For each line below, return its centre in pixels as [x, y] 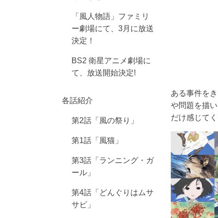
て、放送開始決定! [104, 73]
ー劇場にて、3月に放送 [113, 28]
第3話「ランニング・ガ [113, 160]
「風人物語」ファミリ [110, 16]
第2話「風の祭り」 [105, 120]
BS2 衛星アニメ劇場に [111, 60]
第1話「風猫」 [97, 140]
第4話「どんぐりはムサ [113, 192]
